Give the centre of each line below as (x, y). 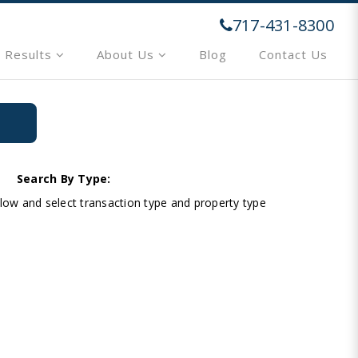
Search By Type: (64, 179)
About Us (127, 54)
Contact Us (293, 54)
